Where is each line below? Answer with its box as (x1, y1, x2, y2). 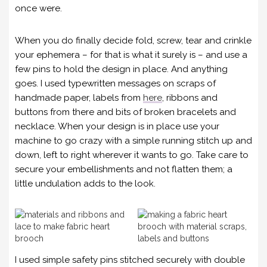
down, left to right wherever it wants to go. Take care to (15, 149, 249, 160)
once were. (15, 2, 62, 14)
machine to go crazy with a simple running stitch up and (15, 135, 252, 146)
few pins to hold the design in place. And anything (15, 63, 228, 74)
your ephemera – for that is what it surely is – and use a (15, 49, 247, 60)
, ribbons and (162, 92, 218, 103)
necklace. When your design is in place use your (15, 120, 219, 132)
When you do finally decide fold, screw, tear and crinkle (15, 35, 252, 46)
